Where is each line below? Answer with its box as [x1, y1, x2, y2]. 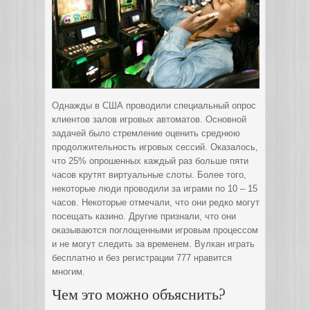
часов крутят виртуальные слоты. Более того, [52, 170, 246, 180]
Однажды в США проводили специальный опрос [52, 100, 256, 111]
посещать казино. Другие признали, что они [52, 211, 236, 221]
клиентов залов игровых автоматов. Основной [52, 114, 246, 125]
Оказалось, [210, 142, 258, 152]
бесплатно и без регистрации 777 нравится [52, 253, 232, 263]
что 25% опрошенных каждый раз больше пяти [52, 156, 248, 166]
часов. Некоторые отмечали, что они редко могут [52, 197, 259, 208]
